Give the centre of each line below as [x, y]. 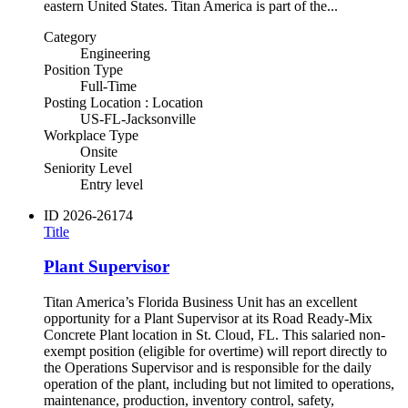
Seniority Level [88, 168]
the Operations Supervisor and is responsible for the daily [208, 368]
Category [70, 36]
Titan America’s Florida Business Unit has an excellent [200, 302]
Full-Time [108, 86]
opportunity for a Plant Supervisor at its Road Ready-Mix [208, 319]
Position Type [83, 69]
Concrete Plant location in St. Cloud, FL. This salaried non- [214, 335]
